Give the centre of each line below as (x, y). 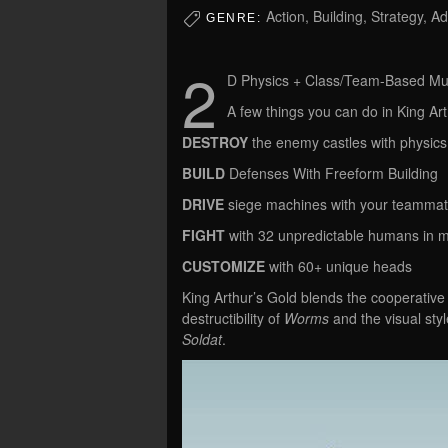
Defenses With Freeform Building (333, 172)
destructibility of (233, 317)
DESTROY (217, 141)
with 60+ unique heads (340, 265)
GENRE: (236, 18)
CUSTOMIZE (225, 265)
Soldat (202, 338)
